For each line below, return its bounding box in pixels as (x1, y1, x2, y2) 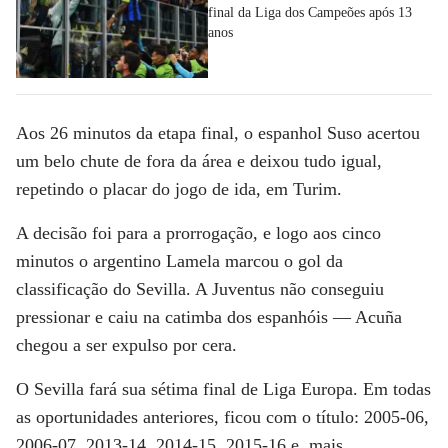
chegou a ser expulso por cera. (16, 335, 237, 356)
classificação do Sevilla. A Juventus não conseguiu (16, 279, 384, 300)
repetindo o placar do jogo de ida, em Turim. (16, 179, 342, 200)
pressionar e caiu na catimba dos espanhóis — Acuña (16, 307, 402, 328)
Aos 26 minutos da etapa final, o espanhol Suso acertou (16, 123, 420, 144)
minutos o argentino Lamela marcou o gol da (16, 251, 343, 272)
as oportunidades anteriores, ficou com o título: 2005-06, (16, 407, 429, 428)
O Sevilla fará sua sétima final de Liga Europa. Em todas (16, 379, 431, 400)
